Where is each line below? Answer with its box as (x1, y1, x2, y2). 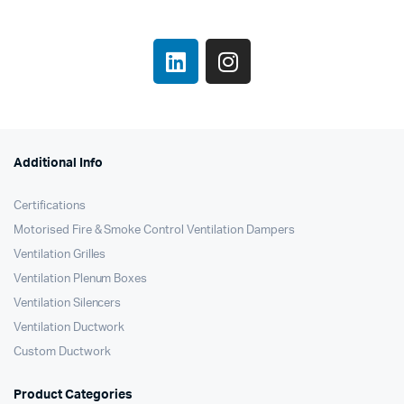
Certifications (14, 200, 86, 213)
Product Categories (14, 389, 133, 402)
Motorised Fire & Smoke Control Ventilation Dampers (14, 225, 295, 237)
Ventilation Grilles (14, 249, 106, 262)
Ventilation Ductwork (14, 322, 125, 335)
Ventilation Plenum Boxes (14, 273, 148, 286)
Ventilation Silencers (14, 298, 122, 310)
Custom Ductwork (14, 346, 111, 359)
